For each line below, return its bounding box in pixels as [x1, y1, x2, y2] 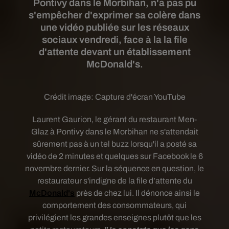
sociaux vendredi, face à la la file [41, 34, 188, 45]
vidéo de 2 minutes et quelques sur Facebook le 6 [26, 152, 203, 161]
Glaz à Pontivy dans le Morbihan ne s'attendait [31, 127, 198, 136]
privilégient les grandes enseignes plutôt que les [28, 213, 201, 222]
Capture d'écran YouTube [95, 93, 186, 101]
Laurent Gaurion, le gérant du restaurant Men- [32, 115, 197, 124]
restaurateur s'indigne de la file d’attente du [37, 176, 192, 185]
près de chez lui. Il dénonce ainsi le [75, 189, 200, 197]
